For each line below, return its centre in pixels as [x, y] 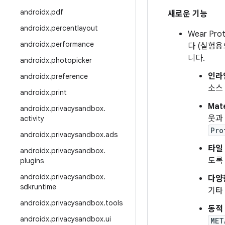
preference [70, 76]
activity [32, 119]
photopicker [72, 60]
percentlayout [75, 28]
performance [73, 44]
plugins [32, 161]
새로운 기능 [188, 14]
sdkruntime [38, 187]
